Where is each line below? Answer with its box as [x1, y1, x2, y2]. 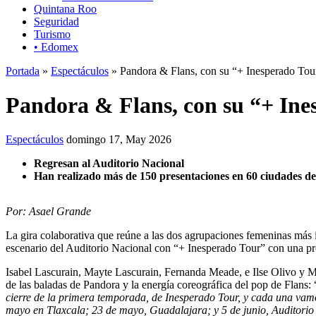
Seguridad [34, 15, 79, 28]
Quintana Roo [34, 2, 97, 15]
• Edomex [34, 40, 78, 53]
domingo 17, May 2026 [66, 133, 171, 146]
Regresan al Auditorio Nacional [34, 157, 184, 170]
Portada [6, 64, 39, 77]
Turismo [34, 28, 71, 40]
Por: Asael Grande [6, 205, 91, 218]
